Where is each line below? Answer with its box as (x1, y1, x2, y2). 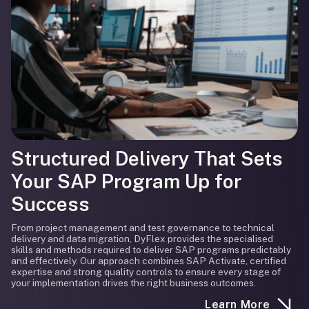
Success (11, 192, 90, 215)
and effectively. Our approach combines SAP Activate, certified (11, 255, 286, 266)
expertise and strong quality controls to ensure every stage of (11, 266, 281, 277)
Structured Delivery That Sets (11, 147, 283, 170)
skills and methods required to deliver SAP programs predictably (11, 244, 291, 255)
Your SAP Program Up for (11, 170, 241, 192)
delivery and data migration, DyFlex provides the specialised (11, 233, 273, 244)
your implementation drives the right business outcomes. (11, 277, 256, 288)
